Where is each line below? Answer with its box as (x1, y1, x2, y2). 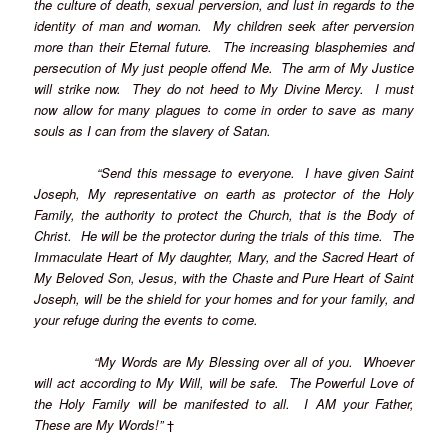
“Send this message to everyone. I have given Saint (34, 163, 414, 183)
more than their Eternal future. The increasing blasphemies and (34, 36, 414, 56)
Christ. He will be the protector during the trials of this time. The (34, 226, 414, 246)
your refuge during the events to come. (34, 310, 259, 330)
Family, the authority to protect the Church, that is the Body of (34, 205, 414, 225)
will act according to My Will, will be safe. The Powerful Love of (34, 373, 414, 393)
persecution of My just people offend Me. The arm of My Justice (34, 57, 414, 77)
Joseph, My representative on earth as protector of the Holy (34, 184, 414, 204)
